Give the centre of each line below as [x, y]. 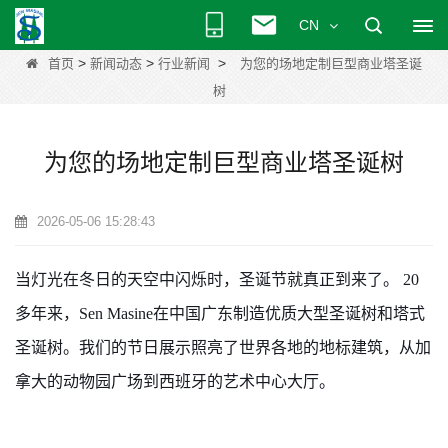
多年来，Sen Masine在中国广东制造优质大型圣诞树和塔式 [220, 313]
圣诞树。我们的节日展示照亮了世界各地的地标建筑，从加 [223, 347]
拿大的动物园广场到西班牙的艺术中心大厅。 [175, 381]
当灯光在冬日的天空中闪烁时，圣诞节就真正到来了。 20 [217, 279]
